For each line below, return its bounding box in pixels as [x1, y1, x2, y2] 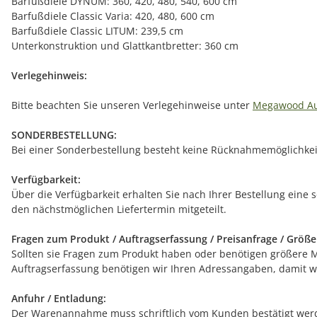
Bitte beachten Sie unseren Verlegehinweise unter [11, 98, 253, 112]
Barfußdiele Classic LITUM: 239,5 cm [11, 23, 183, 38]
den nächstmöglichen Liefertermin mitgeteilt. [11, 202, 226, 216]
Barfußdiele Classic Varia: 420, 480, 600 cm [11, 8, 214, 23]
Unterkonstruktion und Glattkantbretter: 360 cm [11, 38, 238, 52]
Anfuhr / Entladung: [11, 291, 106, 305]
